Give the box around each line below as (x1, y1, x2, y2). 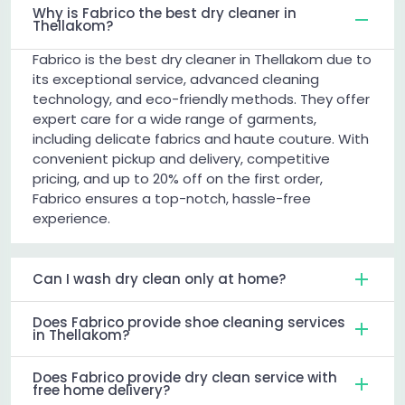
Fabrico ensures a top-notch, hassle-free (33, 189, 311, 209)
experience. (33, 209, 110, 229)
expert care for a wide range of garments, (33, 109, 316, 129)
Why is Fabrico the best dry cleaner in (33, 4, 297, 24)
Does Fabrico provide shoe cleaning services (33, 313, 345, 333)
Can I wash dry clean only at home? (33, 269, 286, 289)
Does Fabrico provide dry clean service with (33, 368, 337, 388)
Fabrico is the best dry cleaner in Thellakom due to (33, 50, 372, 70)
